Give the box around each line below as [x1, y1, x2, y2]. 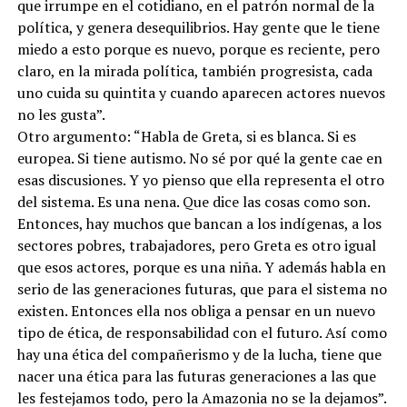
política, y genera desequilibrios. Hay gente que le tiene [16, 16, 380, 37]
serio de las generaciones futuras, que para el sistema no [16, 278, 387, 299]
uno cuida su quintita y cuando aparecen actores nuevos [16, 82, 385, 103]
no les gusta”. [16, 104, 105, 124]
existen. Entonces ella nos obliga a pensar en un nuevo [16, 300, 375, 321]
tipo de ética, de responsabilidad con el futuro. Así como [16, 322, 387, 342]
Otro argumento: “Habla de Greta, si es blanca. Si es [16, 125, 356, 146]
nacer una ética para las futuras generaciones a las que [16, 365, 376, 386]
